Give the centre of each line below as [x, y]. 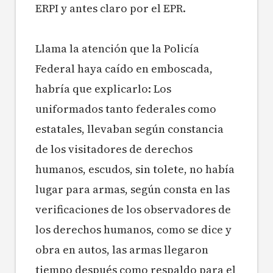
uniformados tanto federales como [126, 109]
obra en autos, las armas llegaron [122, 250]
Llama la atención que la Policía [117, 49]
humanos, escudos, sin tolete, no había [135, 169]
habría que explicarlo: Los [103, 89]
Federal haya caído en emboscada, [124, 69]
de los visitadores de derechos [114, 149]
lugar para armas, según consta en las [133, 190]
